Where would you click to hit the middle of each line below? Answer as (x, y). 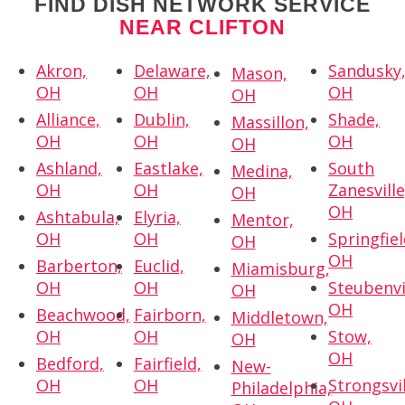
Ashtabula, (78, 217)
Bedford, (70, 363)
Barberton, (79, 265)
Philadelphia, (281, 387)
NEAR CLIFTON (202, 27)
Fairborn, (170, 314)
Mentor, (262, 219)
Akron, (61, 70)
